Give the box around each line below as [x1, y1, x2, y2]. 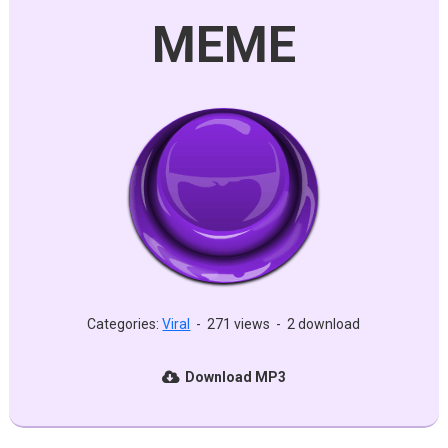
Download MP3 [184, 369, 286, 385]
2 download [287, 316, 361, 332]
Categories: [87, 316, 163, 332]
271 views [207, 316, 271, 332]
